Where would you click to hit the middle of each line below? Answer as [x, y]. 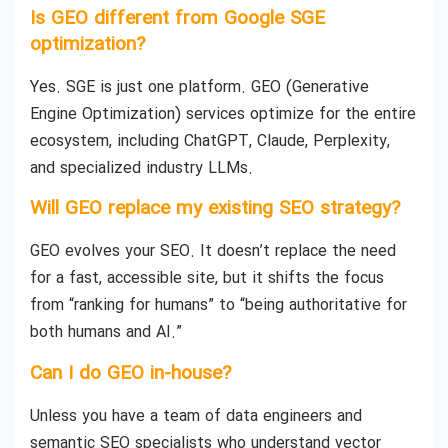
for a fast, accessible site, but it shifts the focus [207, 279]
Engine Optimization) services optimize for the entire [223, 115]
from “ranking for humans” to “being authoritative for [218, 306]
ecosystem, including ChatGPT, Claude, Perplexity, [210, 142]
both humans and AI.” [106, 333]
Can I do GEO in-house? [130, 373]
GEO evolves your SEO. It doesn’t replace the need [213, 252]
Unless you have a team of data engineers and [196, 416]
